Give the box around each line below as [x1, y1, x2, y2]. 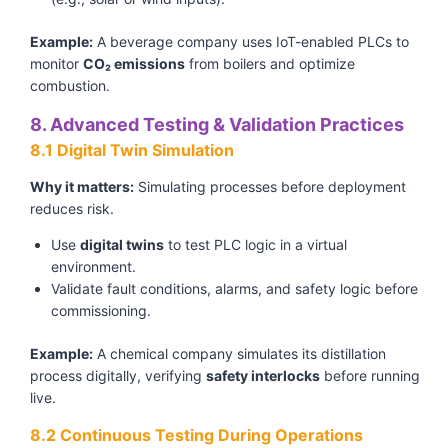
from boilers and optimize [185, 55, 355, 73]
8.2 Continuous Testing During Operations [30, 425, 363, 446]
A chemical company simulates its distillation [93, 345, 386, 363]
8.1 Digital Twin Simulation [30, 140, 234, 161]
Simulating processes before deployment [134, 178, 406, 196]
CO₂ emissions [83, 55, 185, 73]
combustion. [30, 77, 110, 95]
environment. [51, 258, 136, 276]
